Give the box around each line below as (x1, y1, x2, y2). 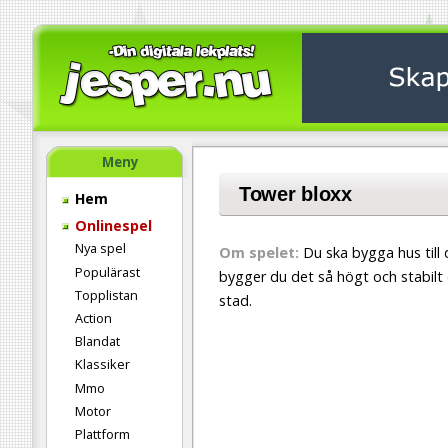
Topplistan (75, 285, 138, 304)
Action (75, 308, 112, 327)
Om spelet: (219, 243, 299, 262)
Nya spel (75, 239, 126, 258)
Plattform (75, 424, 130, 443)
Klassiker (75, 355, 130, 374)
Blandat (75, 332, 120, 351)
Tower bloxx (239, 183, 352, 205)
